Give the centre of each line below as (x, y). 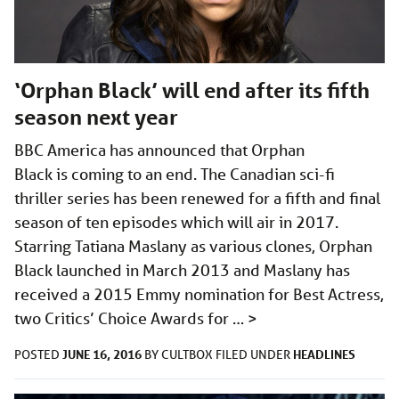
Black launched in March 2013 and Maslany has (182, 269)
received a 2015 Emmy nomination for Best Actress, (199, 293)
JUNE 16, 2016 (102, 354)
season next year (96, 117)
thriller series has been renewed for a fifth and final (197, 197)
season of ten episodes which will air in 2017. (176, 221)
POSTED (38, 354)
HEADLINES (324, 354)
